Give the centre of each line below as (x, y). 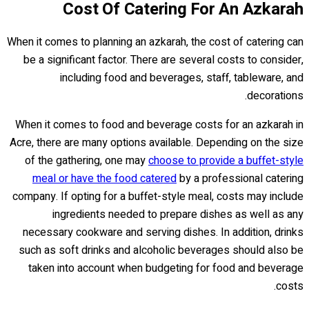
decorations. (275, 96)
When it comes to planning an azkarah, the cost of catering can (155, 42)
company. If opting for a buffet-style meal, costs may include (158, 197)
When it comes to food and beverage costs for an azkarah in (159, 125)
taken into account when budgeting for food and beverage (166, 269)
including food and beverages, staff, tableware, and (182, 78)
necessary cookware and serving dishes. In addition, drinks (163, 233)
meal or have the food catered (104, 179)
